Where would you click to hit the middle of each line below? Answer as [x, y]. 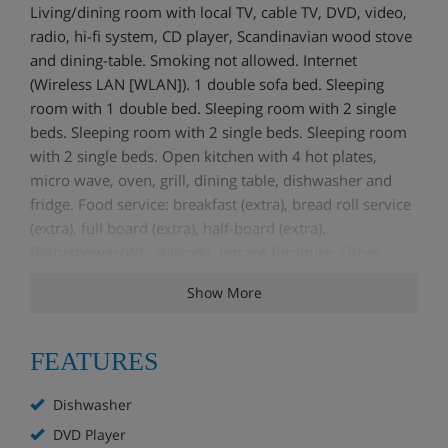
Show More [224, 292]
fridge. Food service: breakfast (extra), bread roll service [220, 203]
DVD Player [87, 434]
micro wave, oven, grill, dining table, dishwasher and [211, 179]
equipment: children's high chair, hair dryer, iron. [198, 275]
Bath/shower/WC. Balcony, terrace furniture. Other [205, 251]
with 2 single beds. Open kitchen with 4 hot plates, [203, 155]
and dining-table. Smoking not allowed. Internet [193, 59]
